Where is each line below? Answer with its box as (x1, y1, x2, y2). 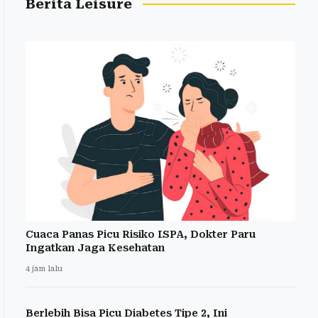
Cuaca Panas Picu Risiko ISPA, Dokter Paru (26, 229, 256, 241)
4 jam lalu (26, 264, 62, 274)
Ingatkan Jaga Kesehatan (26, 242, 165, 254)
